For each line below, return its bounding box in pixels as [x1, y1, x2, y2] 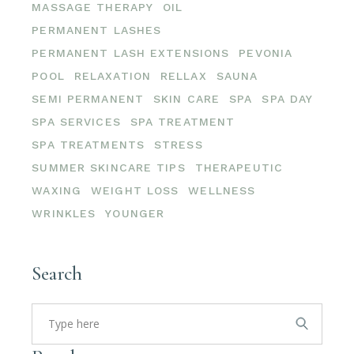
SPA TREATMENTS [32, 137, 145, 151]
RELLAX [160, 69, 207, 82]
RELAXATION [73, 69, 151, 82]
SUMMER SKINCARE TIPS [32, 160, 186, 174]
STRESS [154, 137, 203, 151]
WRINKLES [32, 206, 96, 220]
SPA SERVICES [32, 115, 121, 128]
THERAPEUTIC [194, 160, 284, 174]
